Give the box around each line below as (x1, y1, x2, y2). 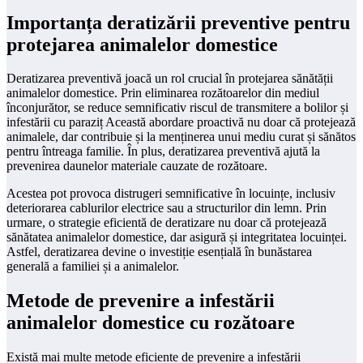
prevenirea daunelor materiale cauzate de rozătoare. (6, 159, 267, 173)
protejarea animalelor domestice (6, 33, 278, 55)
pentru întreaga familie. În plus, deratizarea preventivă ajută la (6, 144, 320, 159)
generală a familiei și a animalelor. (6, 259, 179, 274)
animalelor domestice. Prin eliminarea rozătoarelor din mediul (6, 86, 319, 100)
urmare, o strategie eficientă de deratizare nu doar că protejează (6, 216, 327, 230)
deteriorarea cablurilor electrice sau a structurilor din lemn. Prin (6, 201, 327, 216)
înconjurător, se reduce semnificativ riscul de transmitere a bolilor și (6, 100, 348, 115)
